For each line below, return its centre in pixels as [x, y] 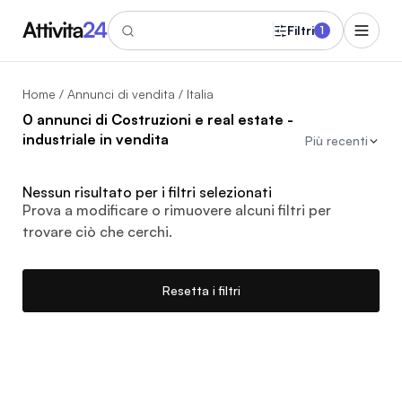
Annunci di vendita [121, 94]
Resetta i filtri [201, 290]
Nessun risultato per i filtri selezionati [147, 192]
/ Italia [194, 94]
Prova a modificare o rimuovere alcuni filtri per [177, 210]
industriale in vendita [96, 139]
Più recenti [336, 140]
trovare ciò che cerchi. [97, 232]
